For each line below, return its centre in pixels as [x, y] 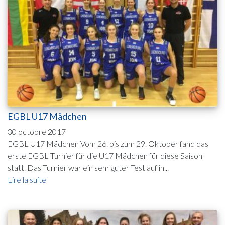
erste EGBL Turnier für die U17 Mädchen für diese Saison [105, 156]
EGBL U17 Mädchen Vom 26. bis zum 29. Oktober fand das [108, 144]
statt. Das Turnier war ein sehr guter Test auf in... [88, 168]
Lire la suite [27, 180]
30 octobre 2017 [37, 132]
